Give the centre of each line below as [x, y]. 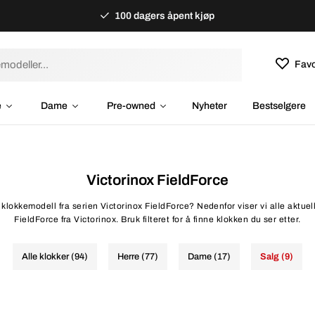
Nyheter [210, 106]
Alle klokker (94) [55, 257]
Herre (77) [138, 257]
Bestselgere [279, 106]
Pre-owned [131, 106]
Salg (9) [277, 257]
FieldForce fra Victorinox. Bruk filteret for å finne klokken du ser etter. [157, 219]
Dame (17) [209, 257]
